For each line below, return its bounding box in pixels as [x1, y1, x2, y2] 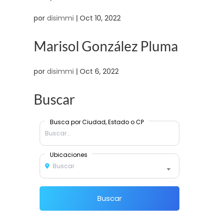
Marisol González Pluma [33, 38, 178, 54]
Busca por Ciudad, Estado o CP [49, 118, 144, 126]
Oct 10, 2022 [79, 13, 121, 23]
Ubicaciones [49, 151, 88, 159]
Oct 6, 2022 [79, 66, 119, 76]
